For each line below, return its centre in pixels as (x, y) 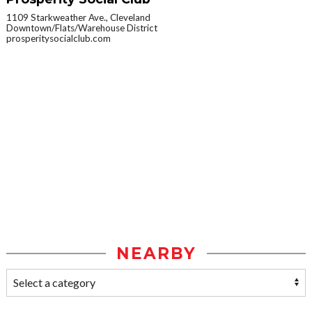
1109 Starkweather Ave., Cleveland (78, 18)
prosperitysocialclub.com (58, 39)
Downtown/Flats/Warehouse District (82, 28)
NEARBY (156, 254)
